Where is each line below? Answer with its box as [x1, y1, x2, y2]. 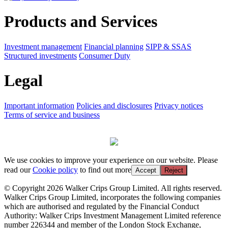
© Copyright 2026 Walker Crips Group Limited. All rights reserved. [4, 183, 222, 192]
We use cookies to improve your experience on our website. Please [4, 155, 218, 164]
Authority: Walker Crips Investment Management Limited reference [4, 211, 221, 220]
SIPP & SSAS [146, 42, 191, 51]
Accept [135, 166, 156, 174]
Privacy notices [154, 101, 203, 110]
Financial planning [84, 42, 144, 51]
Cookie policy [33, 165, 78, 174]
